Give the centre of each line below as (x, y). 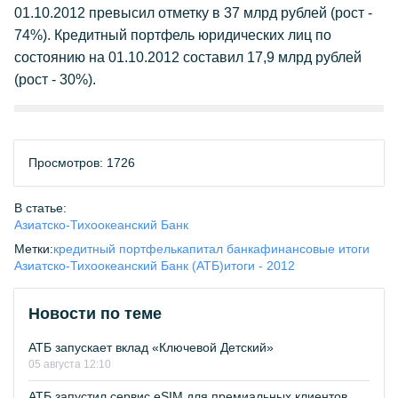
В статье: (40, 208)
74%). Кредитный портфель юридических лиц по (173, 35)
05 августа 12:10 (70, 364)
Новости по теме (95, 314)
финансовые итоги (315, 249)
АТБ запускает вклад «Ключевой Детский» (151, 347)
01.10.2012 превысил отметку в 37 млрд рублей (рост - (193, 13)
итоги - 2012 (259, 266)
